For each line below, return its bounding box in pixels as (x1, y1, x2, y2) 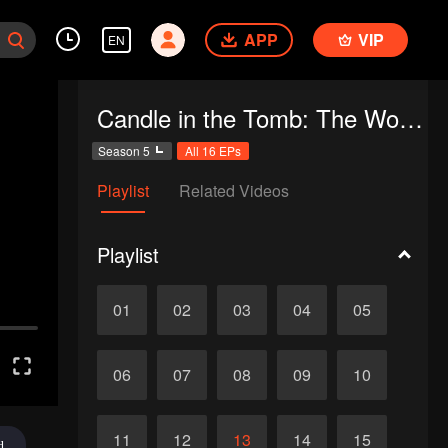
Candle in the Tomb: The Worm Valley (398, 100, 423, 135)
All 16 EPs (184, 142, 241, 159)
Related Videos (178, 179, 289, 202)
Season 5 (97, 142, 150, 159)
